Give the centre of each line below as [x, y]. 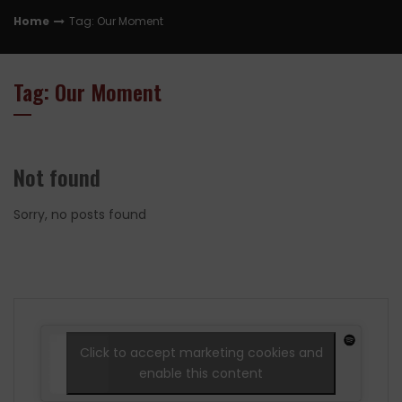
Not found [57, 177]
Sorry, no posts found [80, 215]
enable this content [201, 373]
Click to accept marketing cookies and [201, 352]
